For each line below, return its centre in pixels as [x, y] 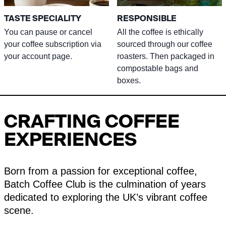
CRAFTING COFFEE [92, 121]
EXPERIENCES [70, 139]
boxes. [129, 81]
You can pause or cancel [48, 32]
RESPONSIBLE [147, 18]
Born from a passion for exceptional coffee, [101, 171]
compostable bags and [158, 69]
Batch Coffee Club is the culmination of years [105, 184]
